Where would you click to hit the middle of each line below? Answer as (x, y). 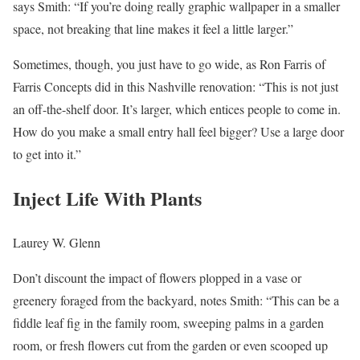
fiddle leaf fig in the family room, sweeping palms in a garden (168, 322)
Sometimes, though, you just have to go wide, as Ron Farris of (169, 63)
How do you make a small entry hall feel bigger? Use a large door (178, 131)
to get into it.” (47, 153)
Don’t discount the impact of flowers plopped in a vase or (157, 277)
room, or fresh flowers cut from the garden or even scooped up (170, 345)
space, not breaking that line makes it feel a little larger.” (153, 28)
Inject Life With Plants (107, 198)
